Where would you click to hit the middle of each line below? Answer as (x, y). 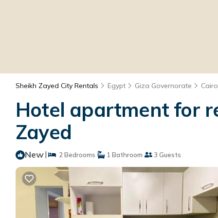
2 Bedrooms (76, 154)
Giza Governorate (163, 85)
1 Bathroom (124, 154)
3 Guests (167, 154)
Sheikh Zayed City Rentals (58, 85)
